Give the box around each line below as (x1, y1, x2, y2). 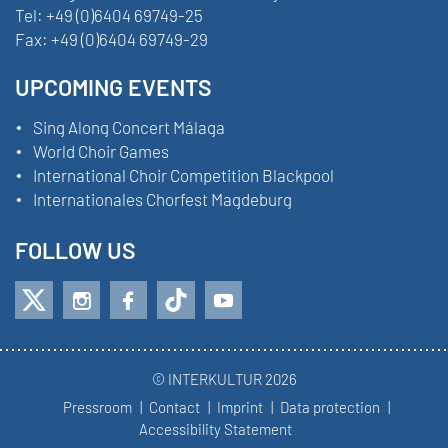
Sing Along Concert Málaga (33, 116, 225, 137)
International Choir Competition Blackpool (33, 164, 334, 185)
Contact (148, 398, 200, 417)
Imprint (216, 398, 263, 417)
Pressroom (62, 398, 132, 417)
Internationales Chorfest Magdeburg (33, 188, 292, 209)
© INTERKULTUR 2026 (151, 370, 297, 389)
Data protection (279, 398, 380, 417)
